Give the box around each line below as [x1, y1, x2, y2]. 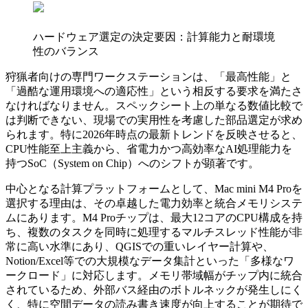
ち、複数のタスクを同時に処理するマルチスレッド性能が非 [5, 226, 302, 239]
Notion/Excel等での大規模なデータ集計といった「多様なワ [5, 255, 294, 267]
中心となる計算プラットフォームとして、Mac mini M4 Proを [5, 183, 302, 195]
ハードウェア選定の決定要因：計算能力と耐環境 [33, 31, 275, 43]
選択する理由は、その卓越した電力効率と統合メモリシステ [5, 197, 302, 210]
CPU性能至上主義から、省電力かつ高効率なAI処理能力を [5, 143, 292, 155]
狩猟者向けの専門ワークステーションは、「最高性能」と [5, 71, 291, 83]
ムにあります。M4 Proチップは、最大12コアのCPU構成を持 [5, 212, 302, 224]
